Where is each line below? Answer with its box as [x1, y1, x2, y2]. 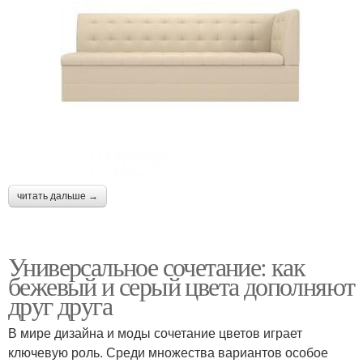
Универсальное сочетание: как [8, 249, 305, 284]
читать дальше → [17, 190, 98, 203]
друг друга [8, 288, 112, 323]
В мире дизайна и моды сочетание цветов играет [8, 323, 302, 343]
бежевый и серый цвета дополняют [8, 268, 355, 304]
